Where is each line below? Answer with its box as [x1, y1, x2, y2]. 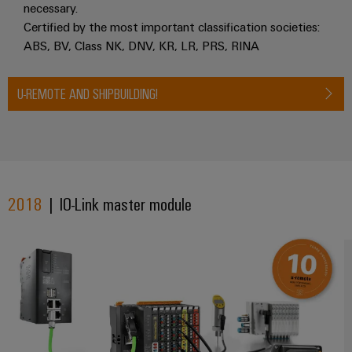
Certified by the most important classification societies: [24, 18, 320, 35]
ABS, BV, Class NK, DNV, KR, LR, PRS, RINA [24, 37, 259, 53]
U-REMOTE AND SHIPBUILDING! [17, 84, 158, 102]
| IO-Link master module [42, 191, 192, 214]
